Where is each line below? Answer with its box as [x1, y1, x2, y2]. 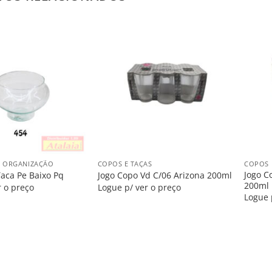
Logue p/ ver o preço [97, 181, 181, 193]
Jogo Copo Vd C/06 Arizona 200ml [97, 169, 232, 182]
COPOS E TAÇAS [97, 158, 152, 168]
